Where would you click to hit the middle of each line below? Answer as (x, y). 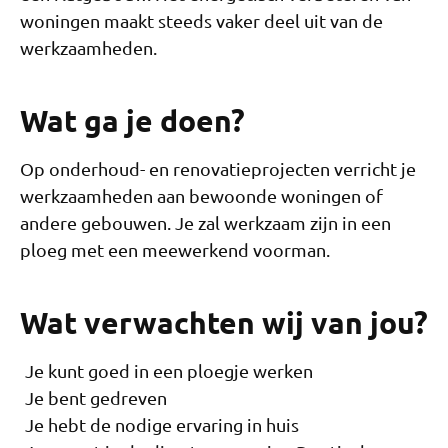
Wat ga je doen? (132, 120)
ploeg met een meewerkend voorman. (175, 249)
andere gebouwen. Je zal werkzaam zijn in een (205, 222)
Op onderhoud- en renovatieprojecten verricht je (218, 168)
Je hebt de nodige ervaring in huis (162, 424)
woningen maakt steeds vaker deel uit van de (201, 20)
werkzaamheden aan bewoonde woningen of (201, 195)
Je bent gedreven (96, 397)
